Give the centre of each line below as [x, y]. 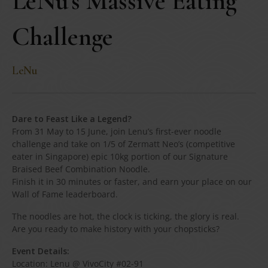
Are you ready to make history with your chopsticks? [116, 229]
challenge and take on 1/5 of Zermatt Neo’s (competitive [124, 144]
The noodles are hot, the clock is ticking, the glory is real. [126, 216]
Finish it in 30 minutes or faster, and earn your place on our [132, 181]
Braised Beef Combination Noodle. [81, 169]
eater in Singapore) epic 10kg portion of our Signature [120, 156]
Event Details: [41, 251]
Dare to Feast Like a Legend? [72, 118]
